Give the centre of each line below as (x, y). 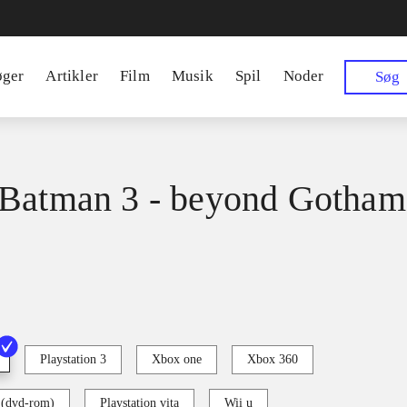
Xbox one (177, 360)
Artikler (72, 76)
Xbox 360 (273, 360)
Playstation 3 (73, 360)
